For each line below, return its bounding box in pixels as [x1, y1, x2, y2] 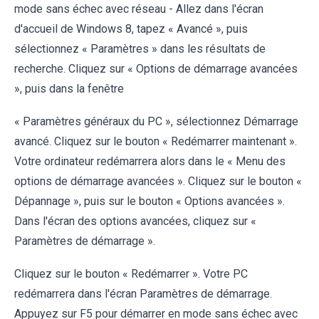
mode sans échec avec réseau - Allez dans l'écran [14, 2, 263, 16]
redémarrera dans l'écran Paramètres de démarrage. [14, 287, 272, 301]
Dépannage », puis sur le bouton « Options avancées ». [14, 194, 285, 209]
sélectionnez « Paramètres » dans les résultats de [14, 42, 266, 56]
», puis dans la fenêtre [14, 82, 124, 96]
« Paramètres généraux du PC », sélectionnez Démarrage [14, 115, 298, 129]
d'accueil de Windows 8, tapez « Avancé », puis [14, 22, 248, 36]
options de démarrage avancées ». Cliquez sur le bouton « [14, 174, 302, 189]
